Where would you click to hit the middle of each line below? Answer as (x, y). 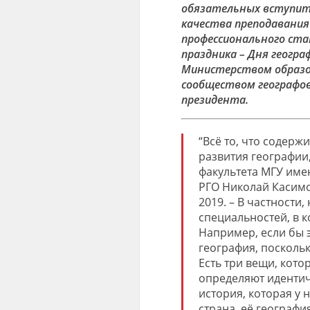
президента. (215, 100)
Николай (247, 186)
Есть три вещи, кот (248, 263)
